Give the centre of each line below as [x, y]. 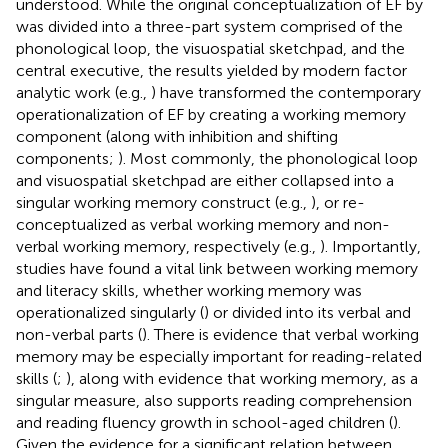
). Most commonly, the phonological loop [268, 158]
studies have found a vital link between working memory [217, 268]
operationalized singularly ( [110, 312]
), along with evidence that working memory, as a [242, 378]
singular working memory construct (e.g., [163, 202]
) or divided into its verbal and [307, 312]
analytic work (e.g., [83, 92]
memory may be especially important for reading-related [219, 356]
